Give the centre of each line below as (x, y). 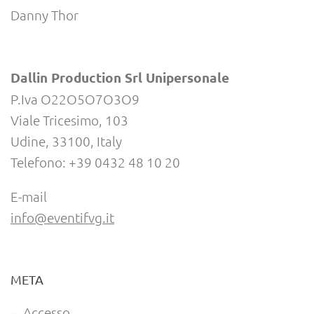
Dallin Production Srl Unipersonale (120, 78)
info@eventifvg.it (62, 217)
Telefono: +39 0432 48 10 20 (95, 162)
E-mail (29, 196)
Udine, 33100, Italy (66, 141)
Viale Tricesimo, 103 (69, 120)
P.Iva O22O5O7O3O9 (75, 99)
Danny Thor (45, 15)
